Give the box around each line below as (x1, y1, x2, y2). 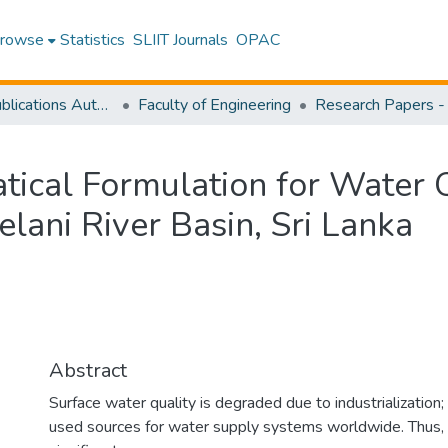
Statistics (60, 29, 126, 51)
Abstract (49, 357, 127, 384)
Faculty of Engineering (138, 94, 291, 116)
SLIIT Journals (133, 29, 229, 51)
